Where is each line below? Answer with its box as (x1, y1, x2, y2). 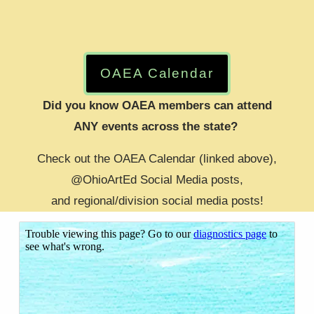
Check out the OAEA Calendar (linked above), (37, 152, 277, 166)
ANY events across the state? (73, 120, 241, 134)
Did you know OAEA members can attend (42, 99, 272, 113)
